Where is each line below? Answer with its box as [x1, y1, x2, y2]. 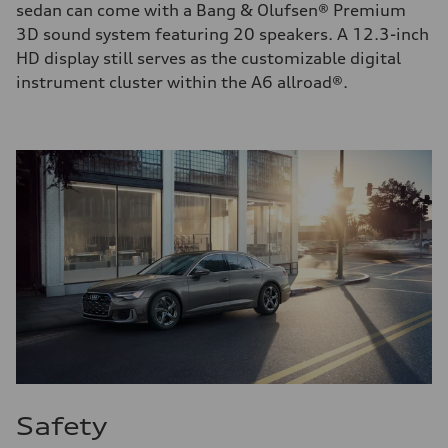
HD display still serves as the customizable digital [16, 48, 401, 69]
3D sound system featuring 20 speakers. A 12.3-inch [16, 24, 429, 45]
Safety [16, 411, 107, 442]
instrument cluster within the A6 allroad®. [16, 72, 348, 93]
